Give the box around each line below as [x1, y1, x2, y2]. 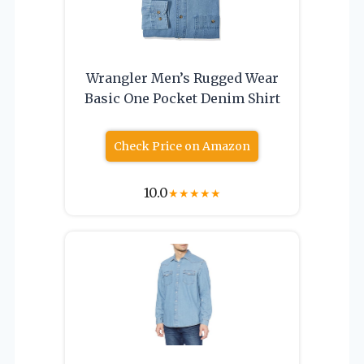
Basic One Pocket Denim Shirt [84, 89, 280, 106]
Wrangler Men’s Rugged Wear [85, 69, 279, 86]
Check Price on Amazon [114, 138, 250, 154]
